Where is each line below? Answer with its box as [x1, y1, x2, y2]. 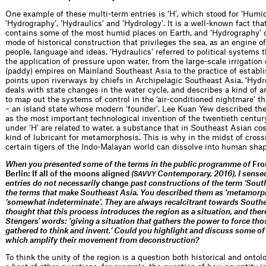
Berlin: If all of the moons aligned [5, 169, 129, 178]
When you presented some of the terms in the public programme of [5, 160, 252, 168]
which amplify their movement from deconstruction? [5, 236, 199, 244]
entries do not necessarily [5, 179, 102, 187]
